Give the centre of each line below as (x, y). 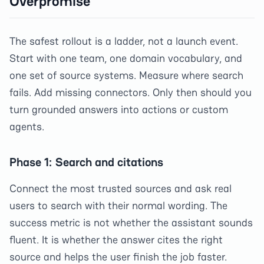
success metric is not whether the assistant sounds (131, 222)
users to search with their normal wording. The (118, 205)
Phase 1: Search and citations (86, 162)
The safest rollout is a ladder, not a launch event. (124, 41)
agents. (27, 126)
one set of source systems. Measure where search (126, 75)
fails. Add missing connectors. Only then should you (131, 92)
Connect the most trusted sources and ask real (121, 188)
